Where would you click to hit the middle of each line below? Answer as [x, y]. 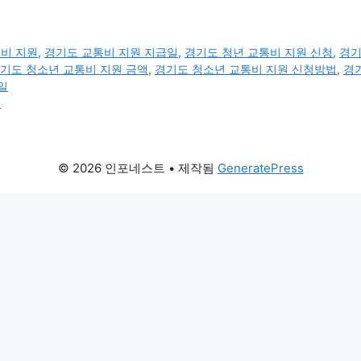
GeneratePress [260, 168]
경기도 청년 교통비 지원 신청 [259, 52]
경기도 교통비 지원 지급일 [112, 52]
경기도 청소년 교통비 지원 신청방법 [246, 69]
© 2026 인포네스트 [111, 168]
